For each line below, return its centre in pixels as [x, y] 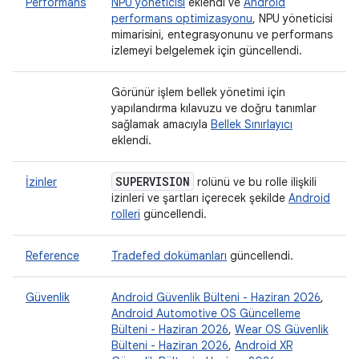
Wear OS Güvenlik [282, 329]
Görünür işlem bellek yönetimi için [198, 92]
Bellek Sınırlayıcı [252, 124]
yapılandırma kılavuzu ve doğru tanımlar [214, 108]
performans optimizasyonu [182, 18]
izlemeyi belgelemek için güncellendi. [207, 50]
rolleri [126, 214]
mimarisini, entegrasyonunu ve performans [222, 34]
